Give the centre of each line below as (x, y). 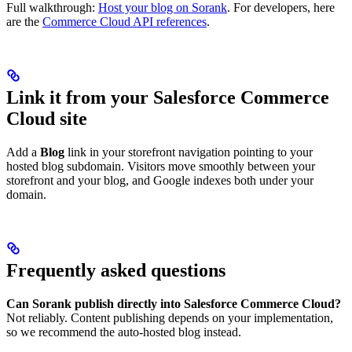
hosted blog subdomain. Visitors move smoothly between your (161, 166)
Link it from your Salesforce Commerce (168, 97)
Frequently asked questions (116, 270)
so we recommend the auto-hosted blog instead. (124, 332)
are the (24, 21)
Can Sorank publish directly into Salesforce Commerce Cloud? (174, 303)
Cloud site (47, 118)
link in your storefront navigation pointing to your (189, 152)
